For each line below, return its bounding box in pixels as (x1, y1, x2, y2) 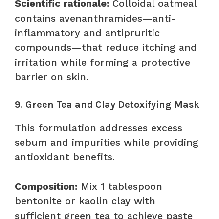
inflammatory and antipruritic (15, 26, 160, 39)
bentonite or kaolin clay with (15, 195, 155, 207)
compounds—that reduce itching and (15, 41, 197, 53)
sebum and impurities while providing (15, 136, 198, 148)
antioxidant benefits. (15, 151, 115, 163)
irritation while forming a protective (15, 56, 190, 68)
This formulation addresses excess (15, 121, 182, 133)
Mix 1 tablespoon (77, 180, 162, 192)
